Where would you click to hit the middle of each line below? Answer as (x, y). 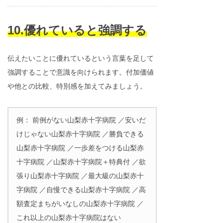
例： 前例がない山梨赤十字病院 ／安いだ (81, 120)
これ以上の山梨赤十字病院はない (69, 218)
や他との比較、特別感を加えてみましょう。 (77, 86)
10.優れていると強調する (77, 30)
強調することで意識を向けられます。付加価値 (81, 72)
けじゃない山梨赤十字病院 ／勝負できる (80, 134)
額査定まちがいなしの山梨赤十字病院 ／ (80, 204)
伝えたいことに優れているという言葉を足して (81, 58)
